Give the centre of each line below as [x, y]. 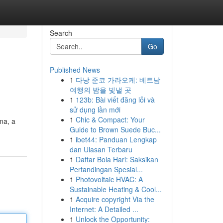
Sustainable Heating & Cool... [115, 189]
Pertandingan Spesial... [106, 169]
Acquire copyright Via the [115, 199]
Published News [75, 70]
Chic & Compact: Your [110, 119]
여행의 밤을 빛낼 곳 [100, 90]
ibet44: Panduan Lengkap [116, 139]
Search [61, 33]
